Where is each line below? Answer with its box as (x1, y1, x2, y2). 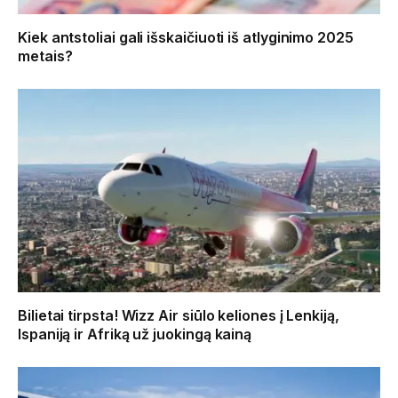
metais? (18, 46, 73, 65)
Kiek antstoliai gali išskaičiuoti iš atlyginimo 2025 (18, 28, 354, 46)
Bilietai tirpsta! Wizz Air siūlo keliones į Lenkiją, (18, 306, 339, 325)
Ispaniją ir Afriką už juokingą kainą (18, 325, 252, 344)
